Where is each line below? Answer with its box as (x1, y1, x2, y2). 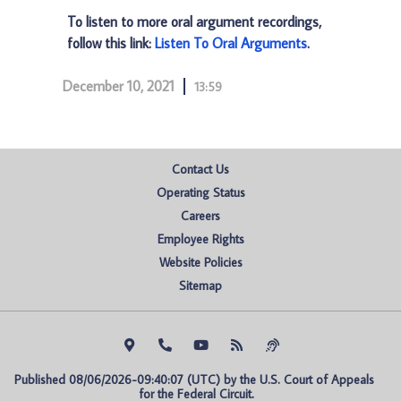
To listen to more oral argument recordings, (67, 13, 321, 30)
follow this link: (67, 34, 155, 52)
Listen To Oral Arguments (155, 34, 307, 52)
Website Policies (158, 254, 243, 270)
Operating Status (156, 184, 245, 200)
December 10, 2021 (63, 77, 175, 95)
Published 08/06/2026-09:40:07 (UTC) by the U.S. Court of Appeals (14, 371, 374, 388)
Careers (181, 208, 220, 224)
